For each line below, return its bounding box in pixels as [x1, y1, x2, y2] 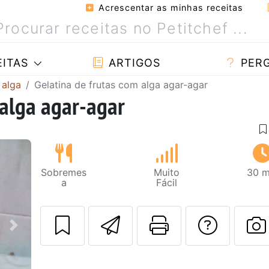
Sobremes [41, 166, 87, 178]
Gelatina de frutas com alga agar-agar [34, 78, 208, 91]
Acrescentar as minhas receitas [95, 2, 243, 13]
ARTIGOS [104, 56, 160, 69]
